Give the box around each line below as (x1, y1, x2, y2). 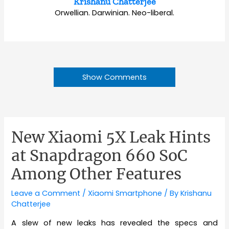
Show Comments (82, 72, 147, 83)
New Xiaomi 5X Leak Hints (11, 127, 211, 147)
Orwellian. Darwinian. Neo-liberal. (55, 8, 174, 18)
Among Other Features (11, 164, 182, 184)
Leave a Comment (11, 188, 81, 199)
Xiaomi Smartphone (88, 188, 163, 199)
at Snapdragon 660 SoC (11, 146, 188, 166)
